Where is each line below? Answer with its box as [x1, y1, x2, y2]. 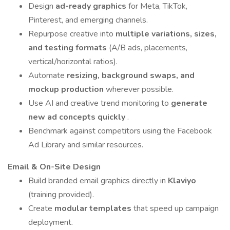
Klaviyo [168, 175, 196, 186]
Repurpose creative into [28, 28, 116, 40]
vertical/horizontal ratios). [28, 56, 118, 67]
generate [171, 98, 207, 109]
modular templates [54, 203, 133, 214]
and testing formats [28, 42, 109, 53]
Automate [28, 70, 67, 81]
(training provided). [28, 189, 94, 200]
